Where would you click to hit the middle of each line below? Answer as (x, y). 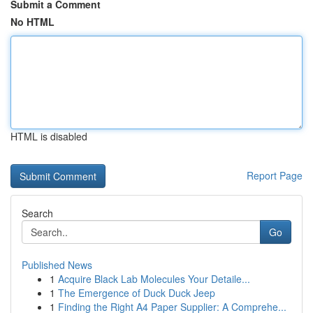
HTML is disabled (49, 136)
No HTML (32, 22)
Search (37, 213)
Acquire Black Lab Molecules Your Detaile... (154, 279)
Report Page (275, 175)
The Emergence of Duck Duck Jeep (137, 293)
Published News (57, 265)
